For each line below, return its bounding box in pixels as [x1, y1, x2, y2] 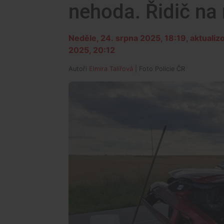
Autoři [68, 65, 89, 72]
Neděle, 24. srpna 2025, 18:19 [68, 33, 186, 43]
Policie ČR [155, 65, 185, 72]
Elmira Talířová [89, 65, 133, 72]
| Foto [133, 65, 155, 72]
